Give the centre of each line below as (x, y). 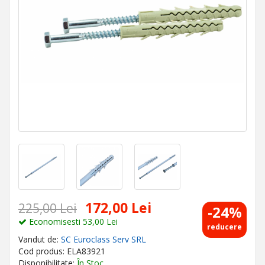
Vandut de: (40, 239)
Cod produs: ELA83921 (62, 251)
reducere (224, 227)
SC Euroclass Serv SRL (104, 239)
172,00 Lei (118, 208)
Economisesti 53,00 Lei (72, 222)
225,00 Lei (48, 208)
